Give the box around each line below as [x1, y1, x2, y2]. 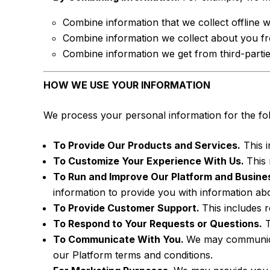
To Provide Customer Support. [53, 202, 202, 214]
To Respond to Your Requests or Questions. [53, 218, 262, 230]
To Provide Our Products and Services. [53, 139, 240, 151]
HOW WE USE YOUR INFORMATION [43, 79, 210, 91]
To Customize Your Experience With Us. [53, 155, 246, 167]
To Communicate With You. [53, 233, 186, 245]
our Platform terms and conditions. [53, 249, 213, 261]
